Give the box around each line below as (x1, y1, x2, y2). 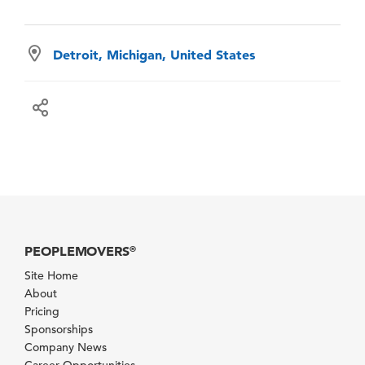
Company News (24, 339, 107, 354)
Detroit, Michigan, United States (53, 46, 255, 63)
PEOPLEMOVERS (24, 242, 130, 259)
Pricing (24, 303, 59, 319)
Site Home (24, 267, 78, 283)
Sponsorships (24, 321, 93, 336)
